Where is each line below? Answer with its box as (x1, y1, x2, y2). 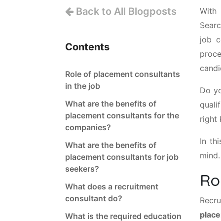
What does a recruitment (65, 181, 158, 191)
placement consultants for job (65, 151, 179, 162)
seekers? (65, 163, 99, 174)
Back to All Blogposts (74, 5, 177, 17)
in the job (65, 80, 100, 91)
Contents (65, 40, 110, 53)
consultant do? (65, 193, 122, 203)
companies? (65, 122, 111, 132)
